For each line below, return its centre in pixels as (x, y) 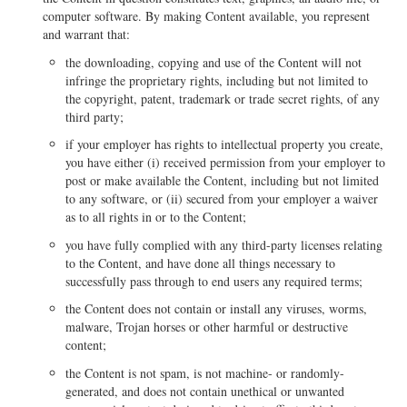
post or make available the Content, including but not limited (223, 181)
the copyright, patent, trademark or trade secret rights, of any (223, 98)
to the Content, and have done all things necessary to (201, 263)
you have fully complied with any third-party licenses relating (224, 244)
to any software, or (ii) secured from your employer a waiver (222, 199)
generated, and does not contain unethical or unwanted (205, 391)
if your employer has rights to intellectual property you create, (225, 144)
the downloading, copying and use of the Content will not (214, 62)
